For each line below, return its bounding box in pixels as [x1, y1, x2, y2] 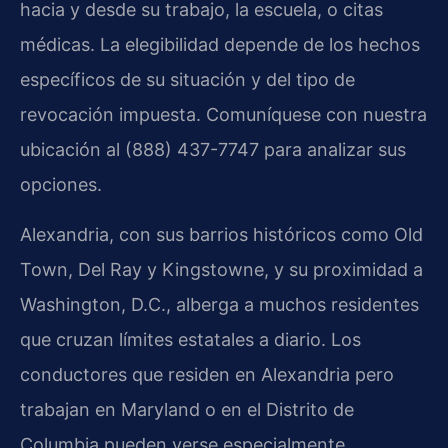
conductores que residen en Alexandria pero [20, 363, 394, 385]
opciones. [20, 174, 102, 196]
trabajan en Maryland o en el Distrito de [20, 398, 354, 420]
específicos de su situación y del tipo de [20, 69, 355, 91]
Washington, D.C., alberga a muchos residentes [20, 293, 419, 315]
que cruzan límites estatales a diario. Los [20, 328, 361, 350]
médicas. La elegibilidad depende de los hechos [20, 34, 420, 56]
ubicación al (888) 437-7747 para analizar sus [20, 139, 406, 161]
